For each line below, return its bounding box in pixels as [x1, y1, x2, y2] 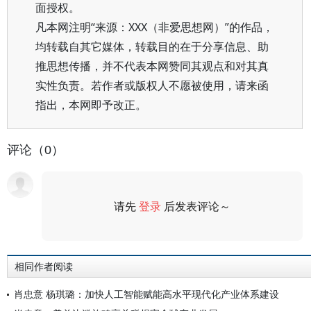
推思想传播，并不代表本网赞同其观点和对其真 [35, 58, 269, 74]
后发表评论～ [161, 199, 231, 214]
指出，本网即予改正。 [35, 97, 146, 112]
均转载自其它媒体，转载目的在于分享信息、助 [35, 39, 269, 54]
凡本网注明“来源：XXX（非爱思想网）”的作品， [35, 19, 274, 35]
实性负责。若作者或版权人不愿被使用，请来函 [35, 78, 269, 93]
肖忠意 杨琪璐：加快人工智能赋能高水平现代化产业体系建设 [14, 287, 279, 301]
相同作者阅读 [15, 261, 73, 272]
